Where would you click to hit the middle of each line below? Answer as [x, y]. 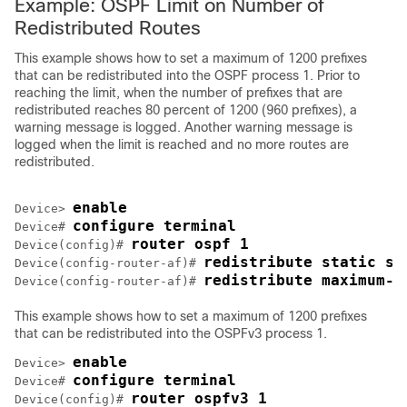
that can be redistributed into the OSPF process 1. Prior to [187, 75]
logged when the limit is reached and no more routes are [182, 144]
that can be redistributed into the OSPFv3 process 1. [171, 333]
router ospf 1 [190, 244]
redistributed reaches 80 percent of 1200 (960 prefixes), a [186, 110]
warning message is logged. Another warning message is [184, 127]
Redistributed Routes [108, 28]
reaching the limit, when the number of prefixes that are [179, 93]
